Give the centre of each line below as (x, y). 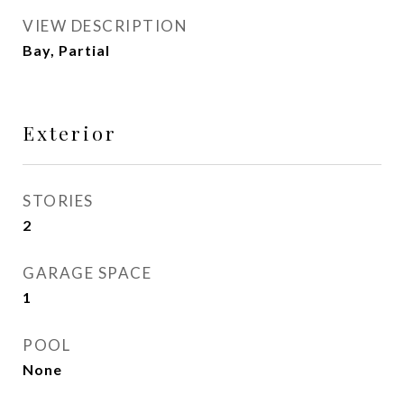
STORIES (58, 201)
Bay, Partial (66, 50)
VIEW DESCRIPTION (105, 26)
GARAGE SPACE (87, 273)
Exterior (70, 133)
